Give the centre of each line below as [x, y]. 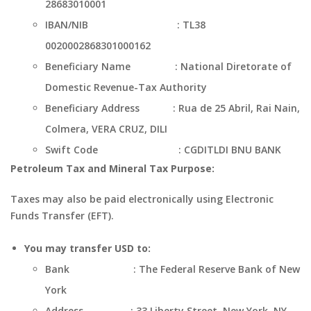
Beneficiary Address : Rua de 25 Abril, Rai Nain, [173, 108]
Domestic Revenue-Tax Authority [126, 87]
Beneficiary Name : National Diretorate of [168, 66]
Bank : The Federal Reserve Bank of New [173, 269]
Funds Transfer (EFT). [62, 216]
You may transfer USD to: [87, 248]
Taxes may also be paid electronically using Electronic [142, 199]
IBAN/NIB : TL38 [125, 25]
